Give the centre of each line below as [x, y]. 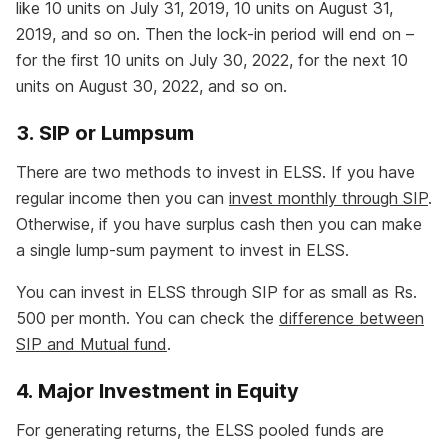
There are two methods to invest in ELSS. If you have [215, 172]
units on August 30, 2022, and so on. [151, 86]
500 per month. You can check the [147, 318]
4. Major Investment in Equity [157, 391]
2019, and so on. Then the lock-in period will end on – [215, 34]
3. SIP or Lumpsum [105, 133]
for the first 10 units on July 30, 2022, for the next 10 [212, 60]
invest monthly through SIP [328, 198]
